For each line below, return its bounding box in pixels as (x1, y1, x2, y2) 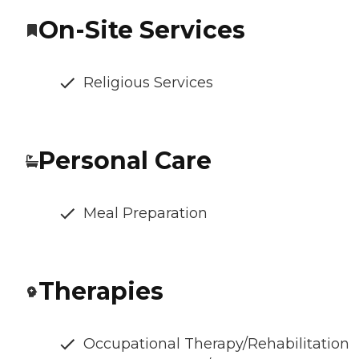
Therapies (38, 276, 163, 307)
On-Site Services (38, 15, 245, 46)
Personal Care (38, 146, 212, 176)
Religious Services (83, 74, 213, 92)
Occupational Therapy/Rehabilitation (83, 335, 349, 353)
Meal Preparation (83, 204, 208, 223)
